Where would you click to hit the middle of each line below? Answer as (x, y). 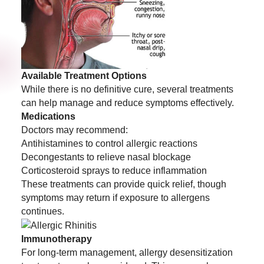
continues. (42, 211)
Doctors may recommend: (74, 130)
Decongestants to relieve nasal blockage (106, 157)
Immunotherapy (56, 239)
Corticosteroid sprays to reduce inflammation (114, 170)
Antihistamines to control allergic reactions (109, 143)
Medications (48, 116)
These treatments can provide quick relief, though (123, 184)
